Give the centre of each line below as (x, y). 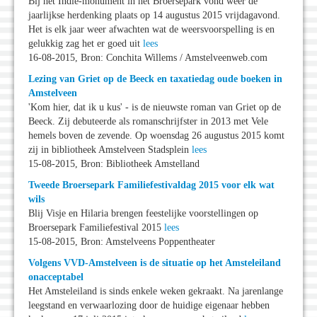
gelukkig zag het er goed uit (86, 44)
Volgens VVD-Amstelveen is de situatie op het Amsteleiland (155, 263)
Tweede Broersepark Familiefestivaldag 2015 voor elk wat (151, 185)
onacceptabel (56, 277)
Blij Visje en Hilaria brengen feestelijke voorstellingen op (143, 214)
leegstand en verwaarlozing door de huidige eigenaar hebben (149, 306)
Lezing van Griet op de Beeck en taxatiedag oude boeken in (155, 79)
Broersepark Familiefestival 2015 (96, 228)
